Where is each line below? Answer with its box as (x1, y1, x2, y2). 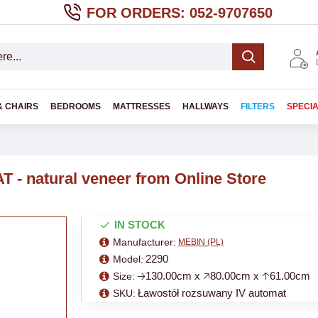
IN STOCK (114, 219, 165, 231)
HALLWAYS (182, 102, 229, 111)
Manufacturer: (113, 236, 176, 248)
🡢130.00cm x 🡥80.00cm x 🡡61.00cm (137, 270, 310, 282)
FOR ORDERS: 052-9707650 (87, 4, 273, 21)
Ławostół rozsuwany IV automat (138, 287, 286, 299)
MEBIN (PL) (178, 237, 224, 247)
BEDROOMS (50, 102, 101, 111)
